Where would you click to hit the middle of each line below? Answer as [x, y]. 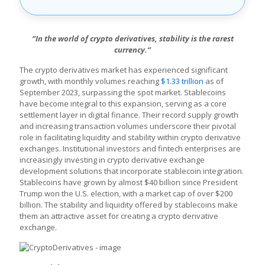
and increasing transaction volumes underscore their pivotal [128, 126]
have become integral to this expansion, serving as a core [123, 104]
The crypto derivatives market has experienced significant [124, 70]
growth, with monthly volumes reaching [90, 81]
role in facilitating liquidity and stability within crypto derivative [130, 137]
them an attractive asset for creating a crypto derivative [119, 216]
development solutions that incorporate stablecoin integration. [132, 171]
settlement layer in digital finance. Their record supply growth [129, 115]
